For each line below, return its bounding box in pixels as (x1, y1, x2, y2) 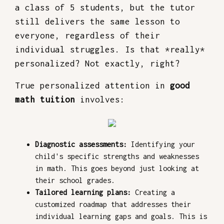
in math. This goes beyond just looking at (35, 164, 199, 172)
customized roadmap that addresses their (35, 200, 191, 208)
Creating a (131, 188, 175, 196)
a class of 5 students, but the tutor (15, 2, 195, 12)
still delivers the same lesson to (15, 16, 180, 26)
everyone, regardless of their (15, 30, 160, 40)
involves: (75, 94, 125, 104)
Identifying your (127, 140, 195, 148)
